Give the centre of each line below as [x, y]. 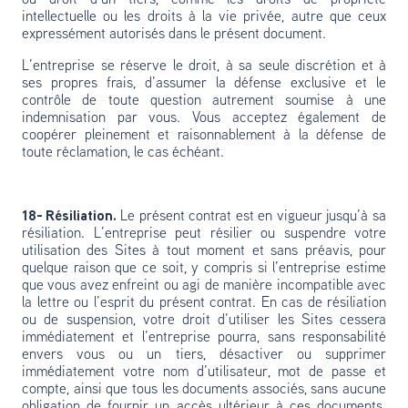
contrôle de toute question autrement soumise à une [204, 101]
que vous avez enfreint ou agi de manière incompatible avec [204, 286]
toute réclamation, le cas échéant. [125, 153]
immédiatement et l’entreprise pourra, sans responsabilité [204, 338]
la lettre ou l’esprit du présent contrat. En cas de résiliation [204, 303]
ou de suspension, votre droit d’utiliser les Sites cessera [204, 321]
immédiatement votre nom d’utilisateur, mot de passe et [204, 372]
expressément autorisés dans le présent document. [174, 35]
